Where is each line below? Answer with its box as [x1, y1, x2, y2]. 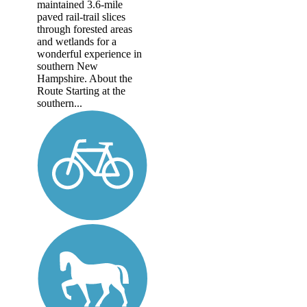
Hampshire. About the [37, 72, 132, 84]
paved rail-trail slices [37, 10, 125, 23]
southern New [37, 60, 98, 72]
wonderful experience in [37, 47, 142, 60]
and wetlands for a [37, 35, 116, 47]
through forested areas [37, 23, 132, 35]
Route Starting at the [37, 84, 125, 97]
